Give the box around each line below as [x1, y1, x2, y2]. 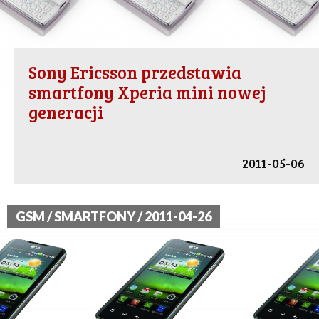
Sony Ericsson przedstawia [28, 61, 241, 85]
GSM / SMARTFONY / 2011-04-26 [16, 209, 211, 225]
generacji [28, 100, 103, 125]
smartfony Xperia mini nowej [28, 80, 266, 105]
